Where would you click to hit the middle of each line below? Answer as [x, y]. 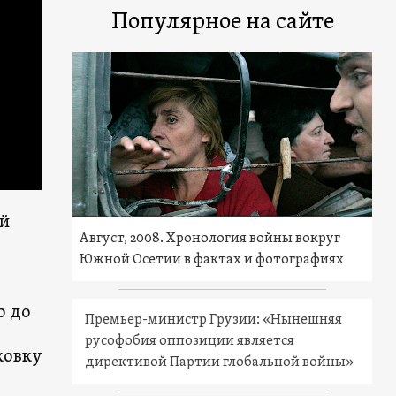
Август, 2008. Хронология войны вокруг [210, 238]
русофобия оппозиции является [190, 341]
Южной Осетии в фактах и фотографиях [212, 259]
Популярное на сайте [222, 23]
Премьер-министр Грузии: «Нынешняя [214, 320]
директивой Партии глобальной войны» [220, 362]
